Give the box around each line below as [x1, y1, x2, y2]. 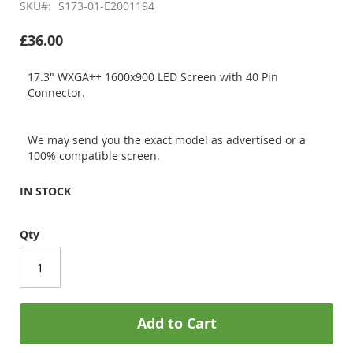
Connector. [28, 85, 85, 100]
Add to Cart [136, 314, 217, 333]
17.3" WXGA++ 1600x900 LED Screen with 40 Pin [28, 69, 278, 84]
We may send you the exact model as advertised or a [28, 132, 306, 147]
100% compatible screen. [28, 148, 160, 163]
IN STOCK [20, 184, 71, 199]
